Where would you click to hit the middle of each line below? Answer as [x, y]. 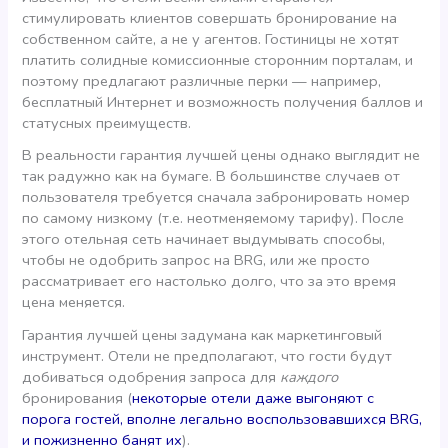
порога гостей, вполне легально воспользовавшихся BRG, [222, 418]
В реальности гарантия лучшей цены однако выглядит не [221, 155]
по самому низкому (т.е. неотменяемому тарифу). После [213, 218]
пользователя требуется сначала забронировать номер [216, 197]
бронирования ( [77, 397]
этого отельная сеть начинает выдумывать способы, [204, 239]
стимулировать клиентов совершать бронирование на [210, 17]
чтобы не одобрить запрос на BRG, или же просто [196, 260]
